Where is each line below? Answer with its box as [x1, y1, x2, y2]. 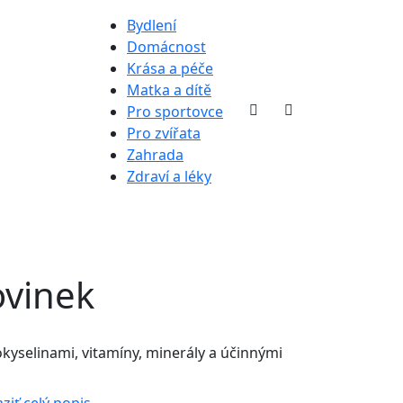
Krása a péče [127, 58, 213, 78]
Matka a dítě [127, 80, 211, 100]
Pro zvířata [127, 123, 201, 143]
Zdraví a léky [127, 166, 211, 186]
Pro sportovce [127, 102, 223, 121]
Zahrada [127, 145, 184, 165]
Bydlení [127, 15, 176, 35]
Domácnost [127, 37, 206, 57]
